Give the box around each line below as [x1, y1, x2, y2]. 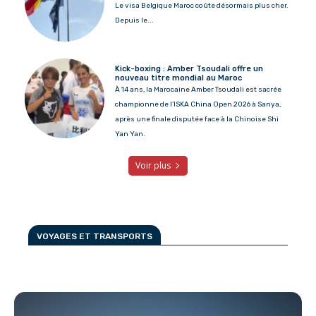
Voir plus [135, 159, 171, 172]
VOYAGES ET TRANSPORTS [37, 231, 152, 242]
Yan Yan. [115, 130, 146, 139]
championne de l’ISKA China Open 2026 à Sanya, [115, 100, 281, 109]
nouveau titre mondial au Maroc [115, 73, 243, 83]
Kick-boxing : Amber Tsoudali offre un [115, 64, 264, 74]
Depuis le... [115, 16, 154, 25]
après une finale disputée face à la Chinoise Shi [115, 115, 279, 124]
